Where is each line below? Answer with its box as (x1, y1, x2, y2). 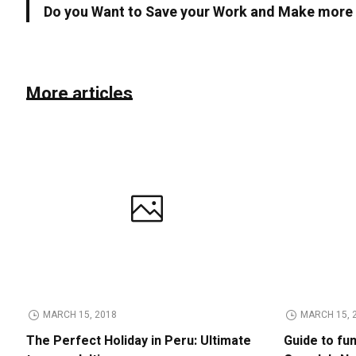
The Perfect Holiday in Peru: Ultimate (26, 331, 252, 350)
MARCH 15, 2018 (43, 307, 118, 322)
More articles (26, 81, 133, 107)
